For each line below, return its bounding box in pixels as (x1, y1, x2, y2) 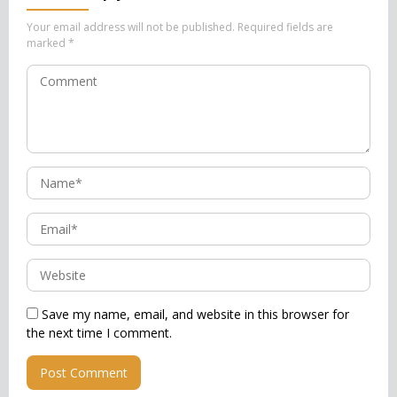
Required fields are (237, 19, 333, 35)
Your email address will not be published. (27, 19, 235, 35)
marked (27, 35, 68, 51)
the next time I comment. (27, 324, 172, 341)
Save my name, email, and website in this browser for (42, 306, 349, 323)
